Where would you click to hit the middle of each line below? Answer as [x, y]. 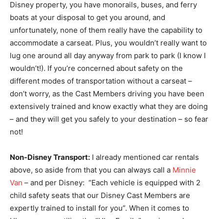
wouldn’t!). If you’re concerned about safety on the [96, 68]
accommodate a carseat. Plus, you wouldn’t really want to [108, 43]
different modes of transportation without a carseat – [101, 81]
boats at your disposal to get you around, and [88, 17]
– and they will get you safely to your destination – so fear [109, 119]
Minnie [184, 170]
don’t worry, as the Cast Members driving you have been [107, 93]
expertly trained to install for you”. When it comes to [99, 208]
